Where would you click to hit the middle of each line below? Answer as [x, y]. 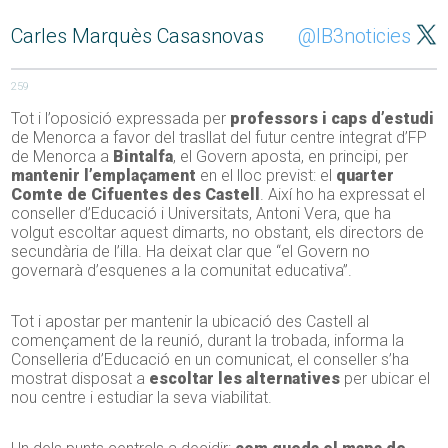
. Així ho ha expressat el [343, 195]
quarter [365, 176]
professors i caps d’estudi [332, 119]
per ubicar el [385, 379]
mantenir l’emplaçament [106, 176]
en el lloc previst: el [268, 176]
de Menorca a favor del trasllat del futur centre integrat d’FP [219, 138]
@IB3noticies [354, 36]
